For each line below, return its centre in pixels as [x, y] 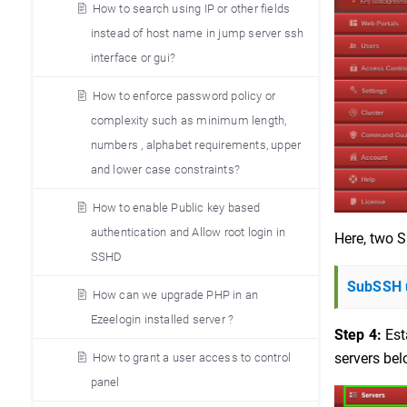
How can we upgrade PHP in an [175, 295]
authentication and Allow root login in [188, 232]
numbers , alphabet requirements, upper [196, 145]
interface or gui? [133, 58]
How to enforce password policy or [184, 96]
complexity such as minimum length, [189, 120]
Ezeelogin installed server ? [162, 319]
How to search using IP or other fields [191, 9]
